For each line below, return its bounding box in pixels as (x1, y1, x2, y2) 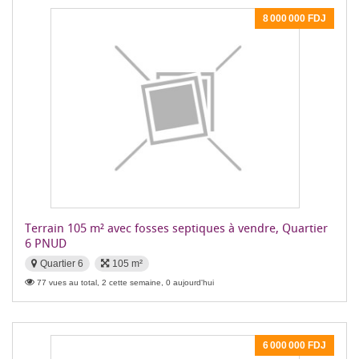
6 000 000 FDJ (263, 340, 326, 351)
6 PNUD (25, 235, 67, 251)
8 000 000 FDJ (263, 13, 326, 24)
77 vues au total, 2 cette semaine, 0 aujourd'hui (37, 278, 214, 287)
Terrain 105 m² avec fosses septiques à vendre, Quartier (25, 220, 328, 236)
